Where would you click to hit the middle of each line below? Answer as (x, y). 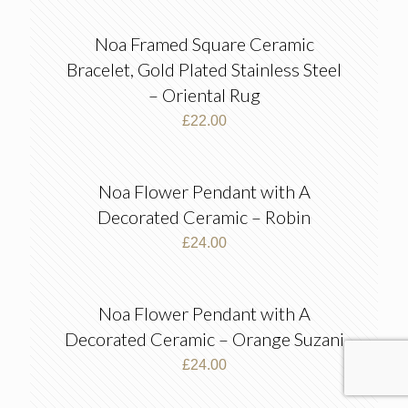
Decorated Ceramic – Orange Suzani (204, 339)
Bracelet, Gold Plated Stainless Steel (204, 69)
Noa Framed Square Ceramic (204, 44)
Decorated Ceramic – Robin (204, 217)
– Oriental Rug (204, 95)
